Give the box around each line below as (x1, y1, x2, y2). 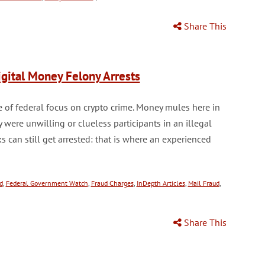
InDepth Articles (136, 179, 185, 188)
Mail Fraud (188, 179, 219, 188)
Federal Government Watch (5, 179, 88, 188)
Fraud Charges (91, 179, 134, 188)
